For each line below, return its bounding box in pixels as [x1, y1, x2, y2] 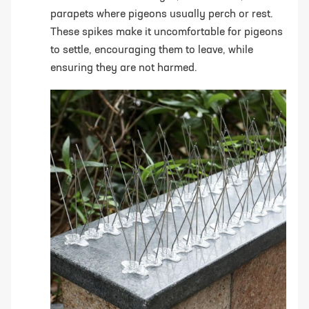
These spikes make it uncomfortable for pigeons [50, 26, 283, 38]
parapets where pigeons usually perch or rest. [50, 8, 273, 20]
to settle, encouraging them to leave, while [50, 44, 253, 56]
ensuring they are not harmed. [50, 62, 197, 74]
